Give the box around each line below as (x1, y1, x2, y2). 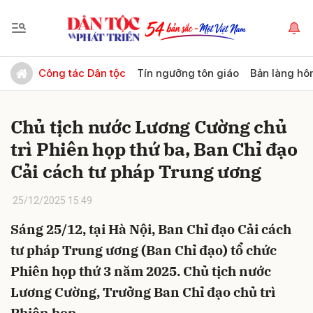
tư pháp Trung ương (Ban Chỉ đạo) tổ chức (10, 242, 277, 259)
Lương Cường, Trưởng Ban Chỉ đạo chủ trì (10, 284, 275, 300)
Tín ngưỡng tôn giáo (137, 66, 239, 80)
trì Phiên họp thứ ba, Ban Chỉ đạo (10, 137, 298, 161)
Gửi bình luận (3, 59, 95, 74)
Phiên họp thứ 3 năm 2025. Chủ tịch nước (10, 263, 271, 279)
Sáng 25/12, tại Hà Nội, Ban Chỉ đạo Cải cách (10, 221, 291, 238)
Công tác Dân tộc (38, 66, 126, 80)
